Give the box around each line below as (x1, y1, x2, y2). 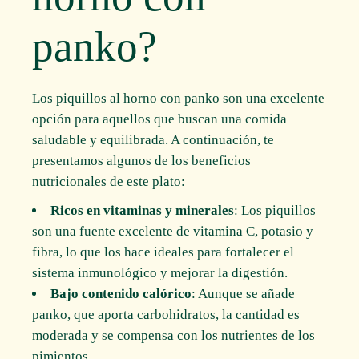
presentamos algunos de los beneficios (32, 153, 252, 169)
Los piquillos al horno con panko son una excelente (32, 91, 325, 107)
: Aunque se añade (192, 286, 296, 302)
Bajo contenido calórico (50, 286, 192, 302)
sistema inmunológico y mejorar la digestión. (32, 265, 288, 281)
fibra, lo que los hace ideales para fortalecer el (32, 244, 295, 260)
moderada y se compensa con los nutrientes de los (32, 328, 316, 344)
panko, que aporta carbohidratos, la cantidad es (32, 307, 301, 323)
